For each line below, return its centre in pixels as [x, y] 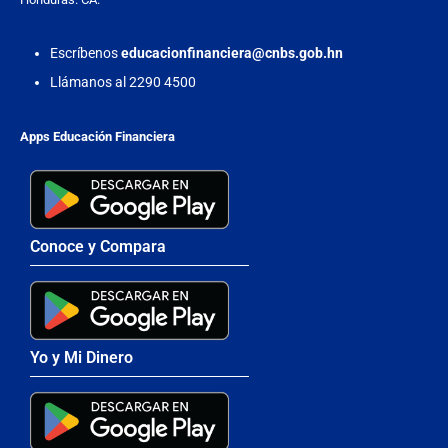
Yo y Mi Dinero [81, 357]
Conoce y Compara [98, 246]
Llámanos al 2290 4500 [123, 81]
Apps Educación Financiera [97, 136]
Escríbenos [85, 52]
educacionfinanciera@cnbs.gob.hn [232, 52]
